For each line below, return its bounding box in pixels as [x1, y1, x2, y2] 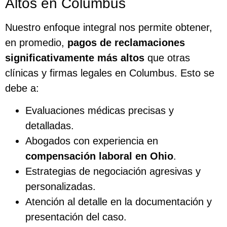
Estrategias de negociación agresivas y [25, 166, 201, 177]
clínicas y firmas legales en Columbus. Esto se [5, 67, 214, 79]
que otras [144, 52, 190, 63]
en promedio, [5, 36, 67, 48]
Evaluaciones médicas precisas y [25, 105, 174, 117]
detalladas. [25, 120, 74, 132]
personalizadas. [25, 181, 96, 193]
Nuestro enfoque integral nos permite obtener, [5, 21, 212, 33]
